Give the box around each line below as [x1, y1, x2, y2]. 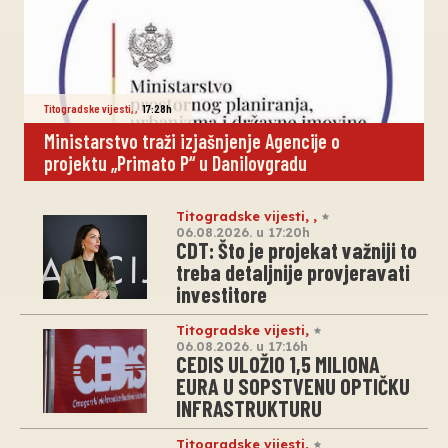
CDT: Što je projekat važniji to [176, 236, 417, 263]
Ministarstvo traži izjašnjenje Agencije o [44, 128, 340, 153]
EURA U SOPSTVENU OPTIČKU [176, 372, 410, 399]
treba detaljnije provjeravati [176, 258, 410, 285]
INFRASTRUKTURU [176, 394, 322, 421]
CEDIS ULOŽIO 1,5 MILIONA [176, 350, 380, 377]
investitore [176, 280, 267, 307]
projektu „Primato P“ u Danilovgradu [44, 150, 307, 175]
